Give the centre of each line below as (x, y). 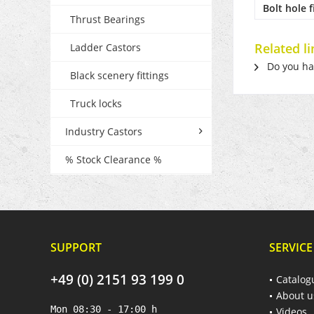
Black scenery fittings (120, 75)
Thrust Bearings (108, 19)
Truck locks (96, 103)
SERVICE (291, 247)
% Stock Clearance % (114, 159)
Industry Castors (104, 131)
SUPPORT (76, 247)
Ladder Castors (105, 47)
